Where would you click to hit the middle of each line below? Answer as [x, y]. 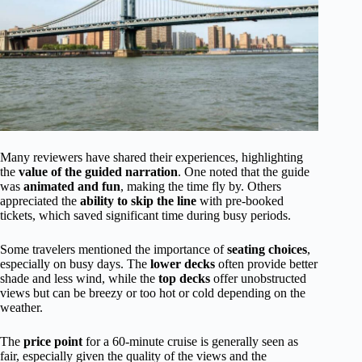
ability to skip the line [138, 201]
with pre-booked [240, 201]
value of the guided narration [98, 172]
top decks [184, 279]
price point [53, 342]
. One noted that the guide [244, 172]
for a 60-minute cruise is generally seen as [190, 342]
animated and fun [72, 187]
